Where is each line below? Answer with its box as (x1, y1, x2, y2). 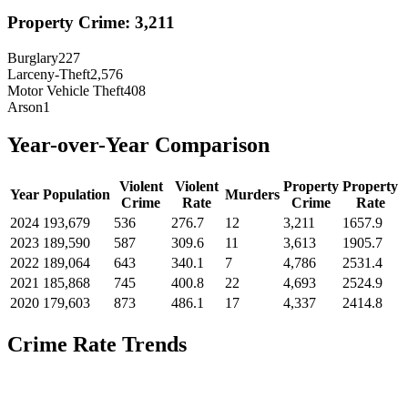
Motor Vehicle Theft (7, 82, 124, 98)
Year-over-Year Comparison (7, 133, 270, 158)
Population (43, 187, 110, 203)
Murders (225, 187, 280, 203)
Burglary (7, 49, 58, 66)
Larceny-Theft (7, 66, 90, 82)
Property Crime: (7, 12, 135, 32)
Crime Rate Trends (7, 332, 187, 357)
